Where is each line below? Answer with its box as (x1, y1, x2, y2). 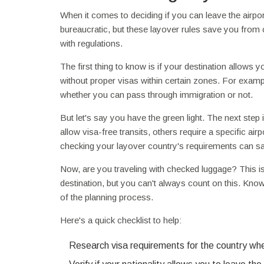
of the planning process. (60, 192, 153, 202)
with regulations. (60, 38, 123, 48)
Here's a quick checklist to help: (60, 214, 181, 225)
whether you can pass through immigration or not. (60, 89, 253, 100)
